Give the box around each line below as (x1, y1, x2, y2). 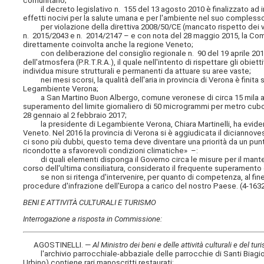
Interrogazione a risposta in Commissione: (23, 214, 163, 224)
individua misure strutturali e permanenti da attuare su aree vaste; (23, 67, 252, 76)
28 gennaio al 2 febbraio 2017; (23, 111, 127, 120)
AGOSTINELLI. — (23, 240, 93, 249)
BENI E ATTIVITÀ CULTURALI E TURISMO (23, 198, 157, 207)
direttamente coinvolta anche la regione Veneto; (23, 40, 194, 49)
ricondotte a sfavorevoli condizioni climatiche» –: (23, 146, 199, 156)
